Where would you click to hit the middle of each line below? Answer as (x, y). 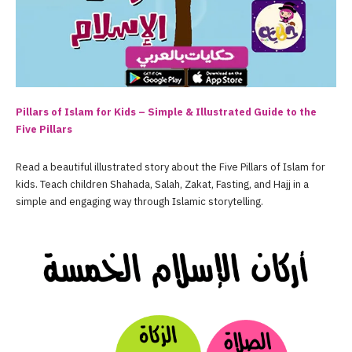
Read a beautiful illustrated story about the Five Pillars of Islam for (170, 167)
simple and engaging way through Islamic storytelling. (139, 201)
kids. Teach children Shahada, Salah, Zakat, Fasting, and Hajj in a (162, 184)
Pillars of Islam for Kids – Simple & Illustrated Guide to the (166, 112)
